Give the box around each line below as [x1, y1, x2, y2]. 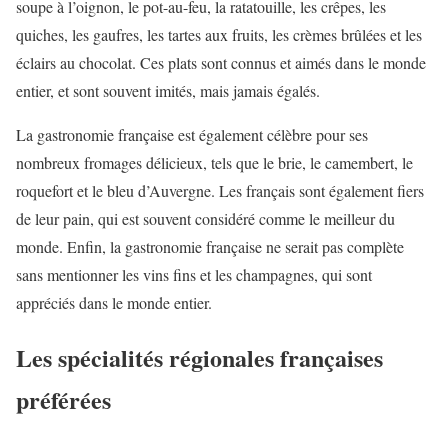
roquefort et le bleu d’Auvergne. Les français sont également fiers [16, 179, 424, 201]
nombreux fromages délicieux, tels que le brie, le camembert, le [16, 151, 413, 173]
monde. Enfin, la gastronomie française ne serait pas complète [16, 235, 404, 257]
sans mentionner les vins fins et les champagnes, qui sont [16, 263, 372, 285]
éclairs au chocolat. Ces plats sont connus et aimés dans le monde [16, 51, 426, 73]
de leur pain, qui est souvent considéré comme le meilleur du [16, 207, 395, 229]
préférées [16, 381, 111, 417]
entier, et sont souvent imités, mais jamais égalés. [16, 79, 320, 101]
